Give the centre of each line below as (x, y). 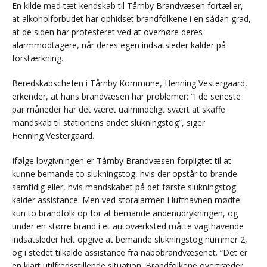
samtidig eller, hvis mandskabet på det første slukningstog (124, 187)
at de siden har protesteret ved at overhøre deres (107, 32)
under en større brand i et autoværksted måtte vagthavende (128, 226)
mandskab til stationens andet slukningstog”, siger (108, 123)
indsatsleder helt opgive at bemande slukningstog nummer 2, (130, 240)
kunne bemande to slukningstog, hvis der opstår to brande (125, 174)
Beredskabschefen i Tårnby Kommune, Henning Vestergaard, (130, 83)
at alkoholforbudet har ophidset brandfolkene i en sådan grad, (131, 19)
